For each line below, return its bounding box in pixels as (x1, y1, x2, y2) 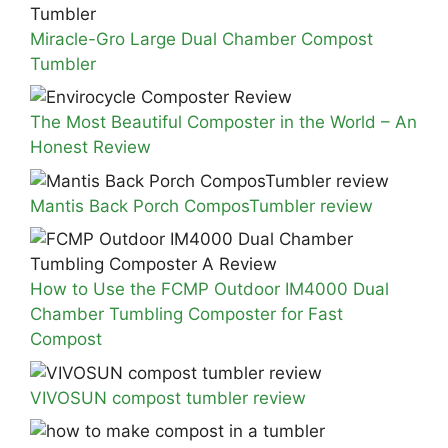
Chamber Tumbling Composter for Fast (30, 304, 343, 325)
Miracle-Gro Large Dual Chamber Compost (30, 28, 373, 49)
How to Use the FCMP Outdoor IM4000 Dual (30, 279, 389, 300)
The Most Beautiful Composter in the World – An (30, 112, 417, 133)
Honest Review (30, 137, 151, 158)
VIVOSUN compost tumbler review (30, 387, 306, 408)
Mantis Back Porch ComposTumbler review (30, 195, 373, 216)
